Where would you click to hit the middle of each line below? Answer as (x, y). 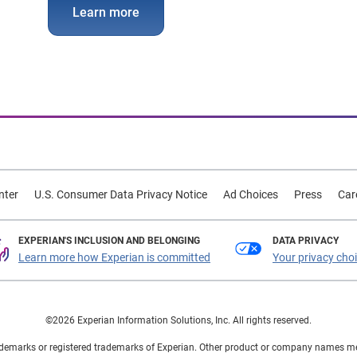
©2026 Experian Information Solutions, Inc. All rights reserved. (178, 320)
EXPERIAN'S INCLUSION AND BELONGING (109, 241)
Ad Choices (250, 194)
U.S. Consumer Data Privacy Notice (120, 194)
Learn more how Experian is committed (114, 257)
